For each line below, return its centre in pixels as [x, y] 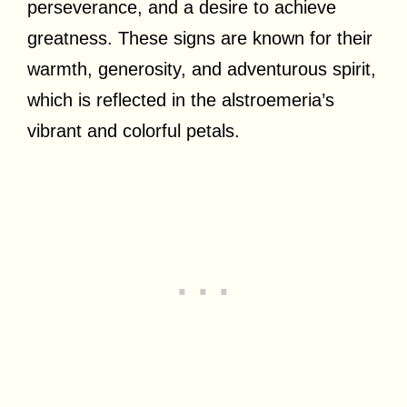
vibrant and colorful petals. [134, 130]
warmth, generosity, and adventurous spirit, [202, 69]
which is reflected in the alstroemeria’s [181, 99]
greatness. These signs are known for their [200, 38]
